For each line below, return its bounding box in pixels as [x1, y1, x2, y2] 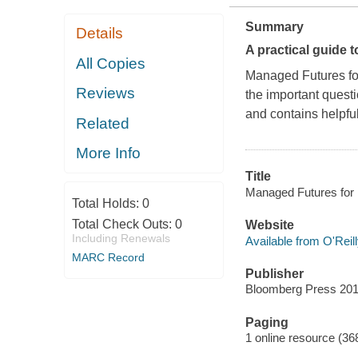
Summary [245, 20, 304, 34]
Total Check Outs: [71, 217, 175, 231]
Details [76, 25, 124, 42]
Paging [245, 315, 288, 329]
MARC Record [71, 250, 145, 264]
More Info [76, 145, 141, 162]
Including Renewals [71, 231, 170, 245]
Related [76, 114, 130, 132]
